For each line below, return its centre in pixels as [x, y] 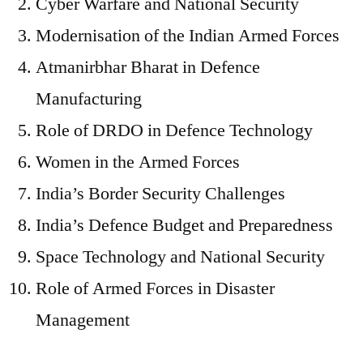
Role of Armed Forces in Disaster [155, 288]
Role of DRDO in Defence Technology [174, 130]
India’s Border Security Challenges [160, 194]
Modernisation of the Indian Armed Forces [188, 36]
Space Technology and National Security [180, 257]
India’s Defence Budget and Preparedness [184, 225]
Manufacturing [89, 99]
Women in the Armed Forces [138, 162]
